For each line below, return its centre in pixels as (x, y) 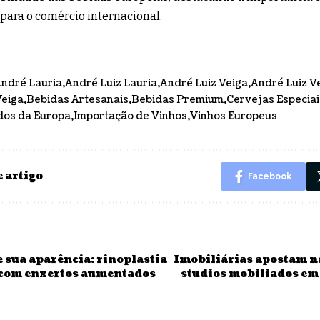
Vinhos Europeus (234, 116)
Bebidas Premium (177, 99)
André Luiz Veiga (204, 83)
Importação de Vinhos (130, 116)
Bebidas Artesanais (77, 99)
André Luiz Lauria (111, 83)
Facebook (270, 176)
